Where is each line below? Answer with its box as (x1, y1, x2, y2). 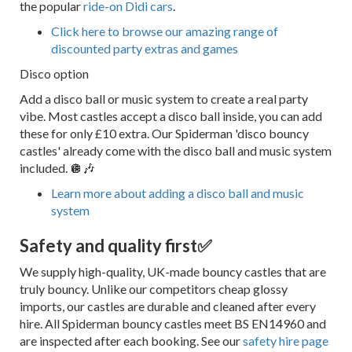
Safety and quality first (20, 234, 197, 256)
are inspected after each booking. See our (20, 332, 243, 348)
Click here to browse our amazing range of (51, 23, 278, 38)
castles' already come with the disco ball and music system (20, 142, 332, 158)
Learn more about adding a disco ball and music (51, 185, 304, 200)
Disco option (20, 65, 89, 81)
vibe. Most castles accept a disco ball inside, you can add (20, 108, 322, 123)
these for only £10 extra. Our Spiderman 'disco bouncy (20, 125, 309, 141)
